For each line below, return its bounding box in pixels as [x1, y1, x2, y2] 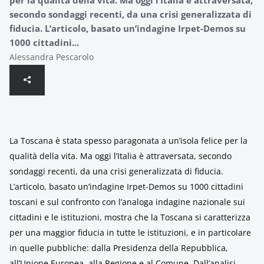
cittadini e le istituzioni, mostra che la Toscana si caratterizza [9, 212, 250, 223]
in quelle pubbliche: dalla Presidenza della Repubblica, [9, 242, 228, 253]
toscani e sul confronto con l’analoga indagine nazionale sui [9, 196, 245, 207]
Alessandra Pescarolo [9, 51, 94, 62]
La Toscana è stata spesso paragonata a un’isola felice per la [9, 135, 247, 146]
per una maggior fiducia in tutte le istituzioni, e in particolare [9, 227, 251, 238]
